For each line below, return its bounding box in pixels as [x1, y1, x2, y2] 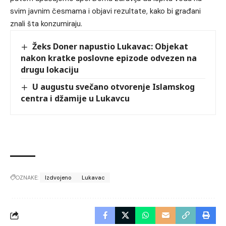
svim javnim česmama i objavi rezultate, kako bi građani [10, 6, 201, 16]
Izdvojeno [45, 174, 72, 182]
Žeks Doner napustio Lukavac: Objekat [32, 40, 189, 52]
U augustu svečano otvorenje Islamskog [32, 81, 195, 92]
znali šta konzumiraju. [10, 18, 82, 29]
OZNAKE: [16, 174, 38, 182]
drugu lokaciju [21, 64, 79, 75]
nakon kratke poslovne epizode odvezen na [21, 52, 197, 64]
